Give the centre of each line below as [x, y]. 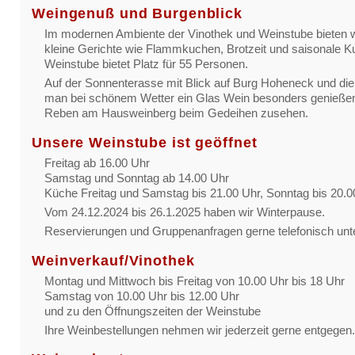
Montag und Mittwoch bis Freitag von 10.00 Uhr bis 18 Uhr [195, 281]
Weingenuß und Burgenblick [137, 14]
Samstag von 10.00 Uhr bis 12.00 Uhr [142, 296]
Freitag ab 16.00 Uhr [97, 162]
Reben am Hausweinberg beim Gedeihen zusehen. [176, 113]
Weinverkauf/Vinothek [113, 260]
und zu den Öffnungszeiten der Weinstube [153, 311]
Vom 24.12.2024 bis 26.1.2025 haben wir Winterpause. [185, 212]
